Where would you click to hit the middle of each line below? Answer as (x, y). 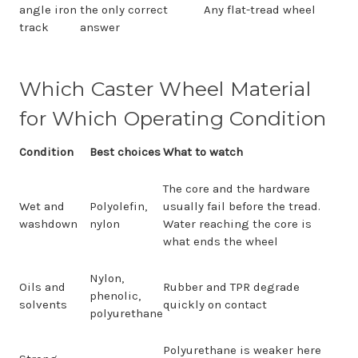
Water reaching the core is (237, 224)
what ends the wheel (221, 241)
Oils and (42, 287)
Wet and (42, 206)
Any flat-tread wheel (260, 10)
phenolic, (115, 296)
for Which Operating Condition (173, 118)
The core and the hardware (237, 189)
